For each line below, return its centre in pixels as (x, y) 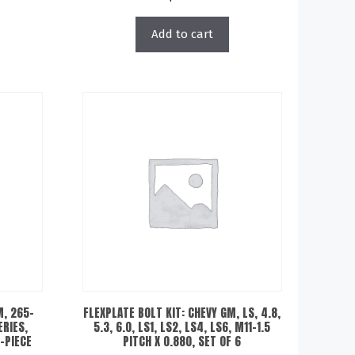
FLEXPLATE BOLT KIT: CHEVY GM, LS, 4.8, (182, 313)
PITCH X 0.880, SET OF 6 (182, 341)
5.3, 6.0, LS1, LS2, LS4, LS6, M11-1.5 (182, 327)
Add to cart (182, 34)
